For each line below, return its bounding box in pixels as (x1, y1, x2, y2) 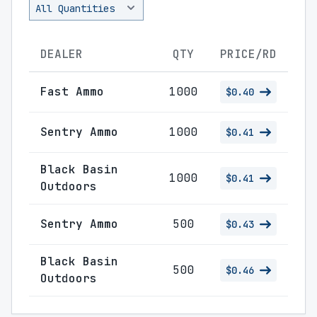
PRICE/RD (220, 47, 277, 62)
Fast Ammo (40, 84, 104, 99)
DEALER (40, 47, 83, 62)
